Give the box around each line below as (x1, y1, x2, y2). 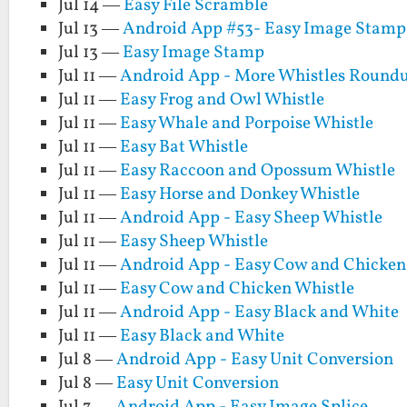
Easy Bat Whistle (120, 135, 249, 160)
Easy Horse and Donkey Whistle (120, 183, 361, 207)
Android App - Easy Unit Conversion (116, 348, 394, 372)
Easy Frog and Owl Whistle (120, 88, 325, 113)
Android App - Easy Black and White (120, 301, 400, 325)
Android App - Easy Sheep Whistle (120, 206, 383, 231)
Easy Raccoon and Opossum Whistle (120, 159, 396, 184)
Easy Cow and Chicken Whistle (120, 277, 355, 302)
